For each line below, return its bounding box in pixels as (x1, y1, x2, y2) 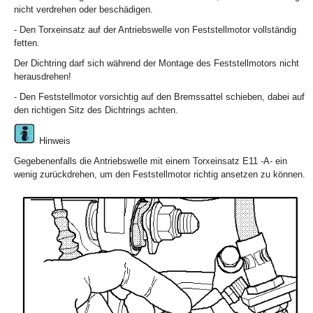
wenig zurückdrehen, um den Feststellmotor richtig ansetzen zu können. (14, 169, 305, 180)
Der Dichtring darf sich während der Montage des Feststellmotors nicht (14, 58, 299, 69)
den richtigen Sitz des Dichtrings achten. (14, 105, 178, 116)
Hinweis (36, 136, 71, 147)
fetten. (14, 38, 40, 49)
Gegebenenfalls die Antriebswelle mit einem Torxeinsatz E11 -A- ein (14, 156, 287, 167)
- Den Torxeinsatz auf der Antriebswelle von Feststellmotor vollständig (14, 24, 296, 36)
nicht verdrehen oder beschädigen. (14, 4, 153, 15)
